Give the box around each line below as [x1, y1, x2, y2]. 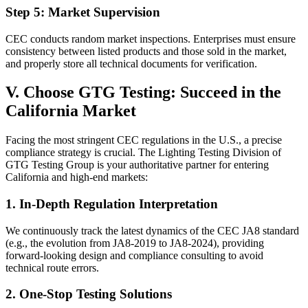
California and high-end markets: [5, 171, 148, 184]
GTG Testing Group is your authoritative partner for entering [5, 159, 269, 171]
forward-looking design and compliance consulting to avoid [5, 249, 263, 261]
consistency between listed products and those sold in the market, [5, 45, 287, 57]
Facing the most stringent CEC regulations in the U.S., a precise [5, 134, 282, 146]
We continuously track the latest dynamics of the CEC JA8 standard [5, 224, 299, 236]
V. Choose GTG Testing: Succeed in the [5, 83, 281, 102]
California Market [5, 102, 136, 120]
